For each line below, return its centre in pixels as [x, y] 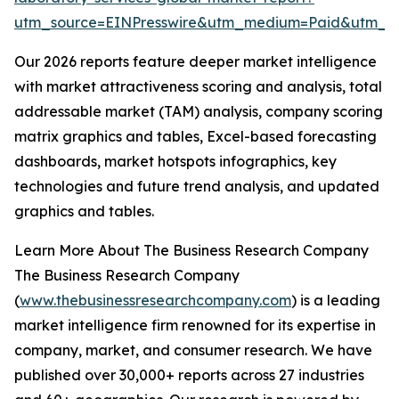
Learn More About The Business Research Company [191, 251]
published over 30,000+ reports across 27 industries [189, 375]
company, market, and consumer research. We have [193, 350]
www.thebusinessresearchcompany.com [155, 301]
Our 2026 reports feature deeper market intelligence [195, 62]
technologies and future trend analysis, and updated [197, 187]
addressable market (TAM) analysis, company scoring [199, 112]
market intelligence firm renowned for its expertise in [195, 326]
